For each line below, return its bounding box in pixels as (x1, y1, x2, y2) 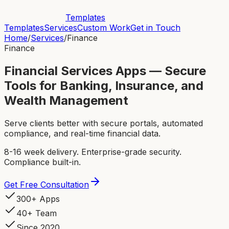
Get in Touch (130, 22, 180, 33)
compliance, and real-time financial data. (4, 128, 161, 139)
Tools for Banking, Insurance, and (4, 78, 203, 93)
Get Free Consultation (4, 179, 89, 190)
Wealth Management (4, 93, 128, 108)
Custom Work (77, 22, 130, 33)
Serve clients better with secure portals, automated (4, 118, 203, 128)
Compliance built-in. (4, 156, 81, 167)
